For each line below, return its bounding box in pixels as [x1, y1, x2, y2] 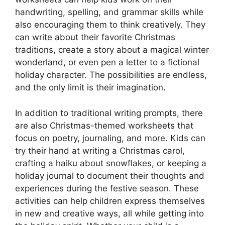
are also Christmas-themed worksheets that [15, 120, 193, 131]
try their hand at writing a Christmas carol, [15, 145, 185, 156]
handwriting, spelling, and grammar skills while [15, 7, 203, 18]
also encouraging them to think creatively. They [15, 20, 205, 30]
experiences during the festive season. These [15, 183, 199, 193]
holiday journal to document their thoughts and [15, 170, 204, 181]
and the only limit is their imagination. [15, 82, 166, 93]
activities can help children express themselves [15, 195, 205, 206]
